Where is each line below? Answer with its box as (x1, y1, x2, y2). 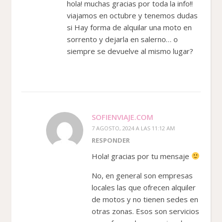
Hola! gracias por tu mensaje (92, 151, 191, 161)
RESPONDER (92, 135, 130, 145)
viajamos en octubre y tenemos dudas (67, 10, 198, 20)
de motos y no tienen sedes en (92, 194, 198, 204)
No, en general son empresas (92, 170, 193, 180)
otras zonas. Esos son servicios (92, 206, 199, 216)
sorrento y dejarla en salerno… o (67, 34, 178, 44)
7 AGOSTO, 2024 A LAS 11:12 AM (92, 124, 175, 132)
